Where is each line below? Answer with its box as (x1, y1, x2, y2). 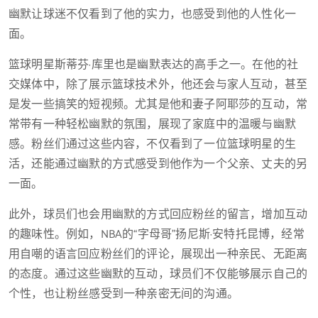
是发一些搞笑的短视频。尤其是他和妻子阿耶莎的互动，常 (9, 95, 308, 114)
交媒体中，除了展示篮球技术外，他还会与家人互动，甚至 (9, 75, 308, 94)
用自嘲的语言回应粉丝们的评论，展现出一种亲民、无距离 (9, 245, 308, 264)
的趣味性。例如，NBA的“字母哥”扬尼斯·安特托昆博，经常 (9, 225, 305, 244)
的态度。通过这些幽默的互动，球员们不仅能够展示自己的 (9, 265, 308, 284)
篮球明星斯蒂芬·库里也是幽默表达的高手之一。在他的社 (9, 55, 299, 75)
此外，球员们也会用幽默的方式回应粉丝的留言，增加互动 (9, 205, 308, 224)
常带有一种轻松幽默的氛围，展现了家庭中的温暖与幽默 (9, 115, 297, 134)
